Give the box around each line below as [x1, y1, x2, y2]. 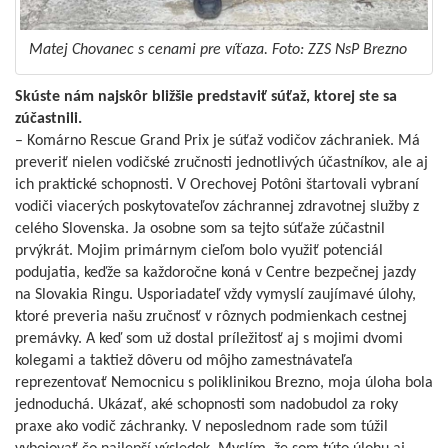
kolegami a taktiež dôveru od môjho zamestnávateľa [15, 352, 353, 369]
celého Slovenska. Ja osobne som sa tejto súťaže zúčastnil [15, 220, 385, 237]
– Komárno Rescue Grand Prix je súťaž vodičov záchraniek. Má [15, 132, 420, 149]
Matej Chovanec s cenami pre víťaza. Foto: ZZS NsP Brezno [29, 41, 407, 58]
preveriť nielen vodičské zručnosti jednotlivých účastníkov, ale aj [15, 154, 428, 171]
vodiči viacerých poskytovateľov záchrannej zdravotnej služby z [15, 198, 419, 215]
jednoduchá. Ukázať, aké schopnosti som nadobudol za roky [15, 396, 398, 413]
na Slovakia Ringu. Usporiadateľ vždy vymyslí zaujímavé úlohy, [15, 286, 416, 303]
